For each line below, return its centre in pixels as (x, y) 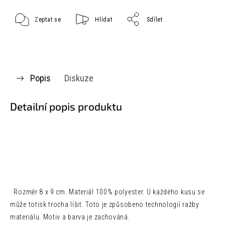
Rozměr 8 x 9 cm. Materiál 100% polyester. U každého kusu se (107, 192)
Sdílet (154, 20)
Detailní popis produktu (66, 106)
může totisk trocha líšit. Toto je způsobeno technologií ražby (105, 205)
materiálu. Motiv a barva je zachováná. (100, 217)
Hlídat (104, 20)
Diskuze (79, 78)
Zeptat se (48, 20)
